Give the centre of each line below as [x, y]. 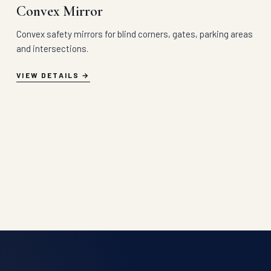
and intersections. [53, 49]
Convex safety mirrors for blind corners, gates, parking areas [135, 34]
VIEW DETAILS [48, 75]
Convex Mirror [60, 11]
